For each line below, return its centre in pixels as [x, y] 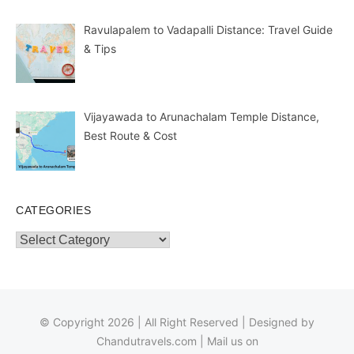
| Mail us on [227, 341]
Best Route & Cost [130, 136]
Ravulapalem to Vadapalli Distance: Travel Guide [208, 29]
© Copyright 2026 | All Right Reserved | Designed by [177, 322]
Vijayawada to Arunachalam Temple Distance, [201, 117]
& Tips [100, 48]
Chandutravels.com [146, 341]
